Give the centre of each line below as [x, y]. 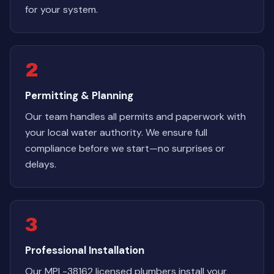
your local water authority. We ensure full [116, 132]
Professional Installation [85, 250]
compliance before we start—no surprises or [125, 148]
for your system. [61, 9]
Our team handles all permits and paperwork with [135, 117]
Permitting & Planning [79, 95]
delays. [41, 164]
